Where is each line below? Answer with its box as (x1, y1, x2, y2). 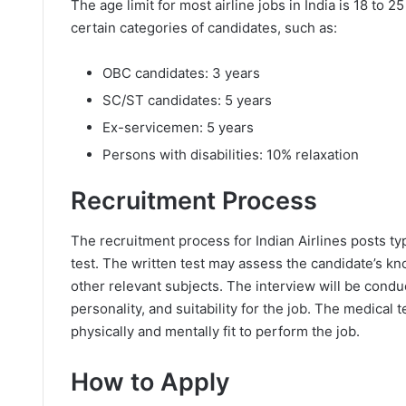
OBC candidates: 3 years (102, 63, 260, 82)
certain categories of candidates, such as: (71, 18, 337, 36)
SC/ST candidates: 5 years (102, 91, 272, 109)
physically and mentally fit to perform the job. (71, 323, 360, 340)
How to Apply (71, 367, 230, 397)
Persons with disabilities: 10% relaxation (102, 145, 359, 163)
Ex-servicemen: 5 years (102, 118, 254, 136)
